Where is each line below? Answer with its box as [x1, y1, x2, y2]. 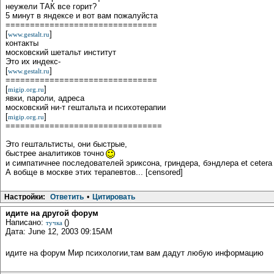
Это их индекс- [6, 57, 61, 67]
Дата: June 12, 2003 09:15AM [6, 227, 113, 237]
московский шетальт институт [6, 48, 116, 57]
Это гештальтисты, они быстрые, [6, 139, 127, 149]
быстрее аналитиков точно [6, 149, 104, 158]
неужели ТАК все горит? [6, 2, 97, 12]
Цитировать [92, 193, 135, 202]
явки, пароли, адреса [6, 94, 84, 103]
